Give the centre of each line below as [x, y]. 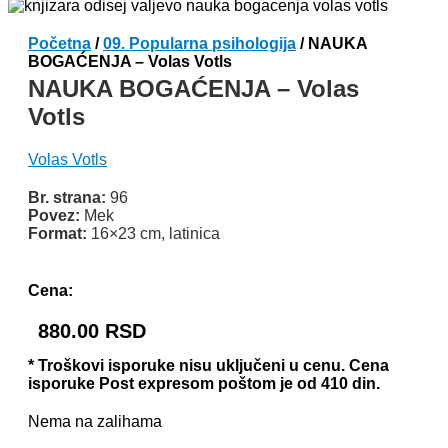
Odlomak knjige [83, 252]
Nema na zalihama [95, 421]
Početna [59, 43]
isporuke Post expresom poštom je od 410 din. [204, 383]
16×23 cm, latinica [153, 233]
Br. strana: [67, 197]
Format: [57, 233]
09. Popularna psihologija [199, 43]
